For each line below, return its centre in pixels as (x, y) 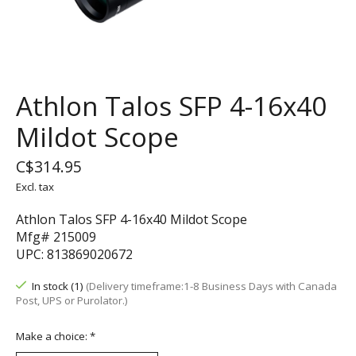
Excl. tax (35, 187)
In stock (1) (58, 286)
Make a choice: (53, 336)
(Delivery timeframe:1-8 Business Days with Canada (211, 286)
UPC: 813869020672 (74, 255)
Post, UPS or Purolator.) (72, 301)
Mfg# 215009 (56, 237)
